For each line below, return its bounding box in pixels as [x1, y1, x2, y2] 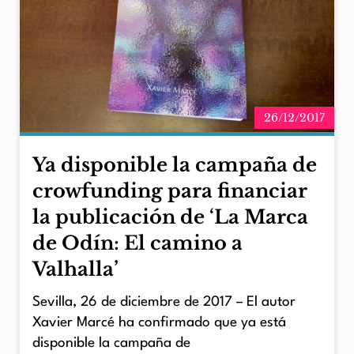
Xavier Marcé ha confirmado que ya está [32, 316, 286, 330]
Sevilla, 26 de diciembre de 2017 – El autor [32, 296, 296, 310]
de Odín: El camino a [32, 232, 243, 255]
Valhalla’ [32, 258, 119, 281]
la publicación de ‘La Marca [32, 205, 308, 229]
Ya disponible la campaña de [32, 153, 317, 177]
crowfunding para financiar [32, 179, 307, 203]
